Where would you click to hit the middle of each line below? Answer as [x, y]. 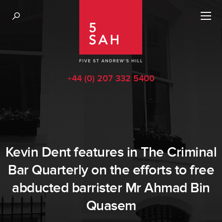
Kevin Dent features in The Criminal [111, 152]
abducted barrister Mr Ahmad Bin [111, 188]
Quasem [111, 206]
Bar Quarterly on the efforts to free [111, 170]
